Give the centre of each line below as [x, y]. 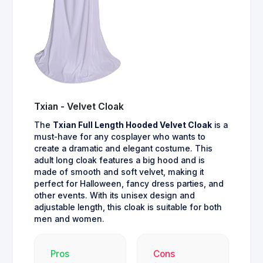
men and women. [69, 219]
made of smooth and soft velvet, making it [119, 172]
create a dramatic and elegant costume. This [123, 148]
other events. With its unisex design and [114, 195]
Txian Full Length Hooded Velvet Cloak [132, 125]
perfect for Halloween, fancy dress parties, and [129, 183]
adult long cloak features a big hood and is [119, 160]
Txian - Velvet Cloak [79, 106]
